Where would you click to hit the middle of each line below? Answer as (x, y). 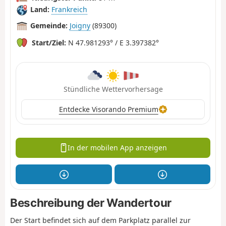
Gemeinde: (49, 26)
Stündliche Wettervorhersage (113, 89)
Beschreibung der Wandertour (91, 203)
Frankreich (69, 10)
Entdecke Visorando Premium (108, 109)
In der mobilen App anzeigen (118, 148)
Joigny (80, 26)
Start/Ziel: (49, 42)
